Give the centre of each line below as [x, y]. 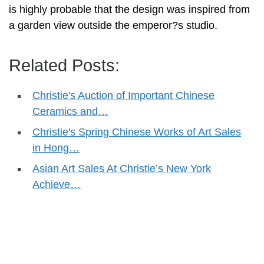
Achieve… [57, 184]
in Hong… [56, 148]
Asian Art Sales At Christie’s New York [122, 168]
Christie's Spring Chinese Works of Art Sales [137, 132]
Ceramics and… [70, 111]
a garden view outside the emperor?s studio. [113, 25]
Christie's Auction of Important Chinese [123, 95]
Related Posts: [64, 65]
